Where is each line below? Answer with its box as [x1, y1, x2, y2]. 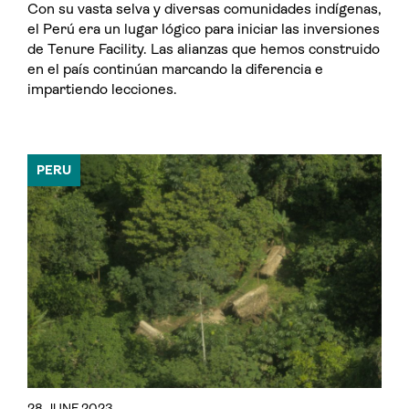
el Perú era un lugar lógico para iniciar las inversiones [27, 20, 380, 38]
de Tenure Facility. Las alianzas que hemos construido [27, 40, 380, 58]
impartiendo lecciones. [27, 80, 177, 99]
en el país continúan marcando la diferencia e [27, 60, 323, 79]
